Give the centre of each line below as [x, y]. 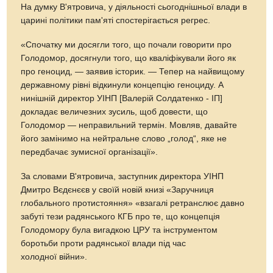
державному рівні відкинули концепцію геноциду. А [122, 85]
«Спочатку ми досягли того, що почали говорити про [126, 44]
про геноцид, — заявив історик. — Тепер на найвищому [133, 71]
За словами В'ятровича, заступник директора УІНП [122, 176]
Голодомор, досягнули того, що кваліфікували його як [129, 58]
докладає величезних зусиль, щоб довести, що [115, 112]
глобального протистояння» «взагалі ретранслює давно [133, 203]
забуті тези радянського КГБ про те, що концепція [122, 216]
